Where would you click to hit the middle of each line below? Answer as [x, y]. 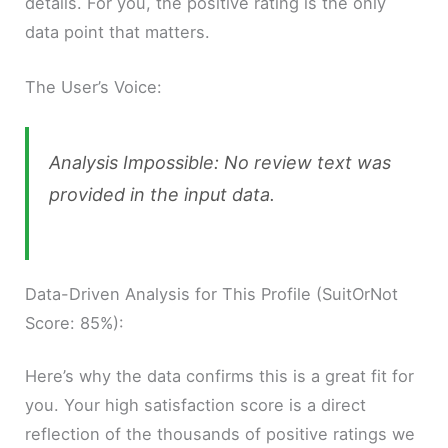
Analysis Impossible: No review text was [220, 162]
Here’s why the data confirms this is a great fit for [220, 376]
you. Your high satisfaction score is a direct [196, 405]
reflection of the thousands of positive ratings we [220, 434]
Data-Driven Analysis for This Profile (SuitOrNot [212, 293]
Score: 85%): [75, 322]
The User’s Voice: [94, 87]
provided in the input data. [162, 194]
